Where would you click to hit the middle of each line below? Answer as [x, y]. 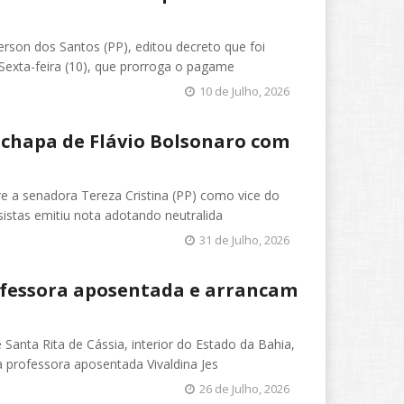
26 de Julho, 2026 [244, 388]
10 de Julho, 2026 [244, 91]
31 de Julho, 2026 [244, 239]
